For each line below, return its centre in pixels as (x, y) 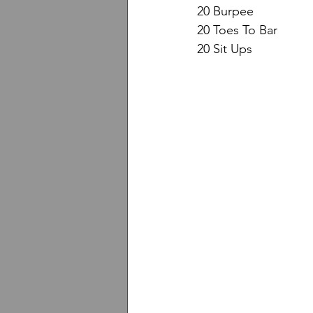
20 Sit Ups (225, 49)
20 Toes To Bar (237, 30)
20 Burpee (225, 11)
